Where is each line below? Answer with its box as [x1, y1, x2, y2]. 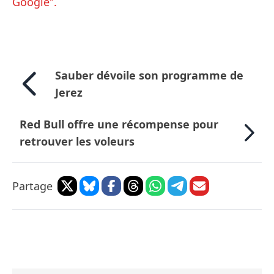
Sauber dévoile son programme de [55, 68, 244, 83]
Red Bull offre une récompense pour [20, 117, 218, 132]
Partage [12, 179, 53, 194]
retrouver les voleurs [20, 134, 135, 149]
